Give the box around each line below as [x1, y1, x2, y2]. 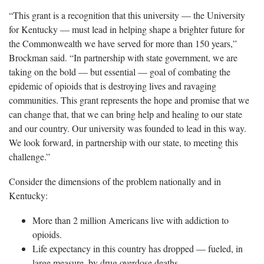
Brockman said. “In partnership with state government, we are [9, 51, 237, 64]
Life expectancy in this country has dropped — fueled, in [32, 242, 243, 255]
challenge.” [9, 150, 50, 163]
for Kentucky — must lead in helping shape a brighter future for [9, 23, 245, 36]
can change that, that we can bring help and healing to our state [9, 108, 242, 121]
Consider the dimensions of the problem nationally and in [9, 175, 221, 188]
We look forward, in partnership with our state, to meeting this [9, 136, 238, 149]
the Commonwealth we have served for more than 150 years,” [9, 37, 237, 50]
